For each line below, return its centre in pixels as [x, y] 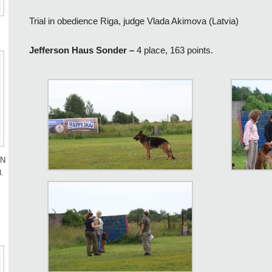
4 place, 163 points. [175, 50]
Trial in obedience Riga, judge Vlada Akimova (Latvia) [134, 21]
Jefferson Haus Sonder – [83, 50]
